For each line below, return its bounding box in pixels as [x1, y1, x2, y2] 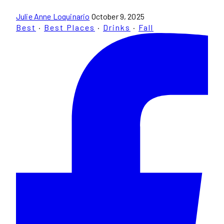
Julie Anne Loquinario [16, 11, 90, 21]
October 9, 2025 [91, 11, 144, 21]
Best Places [44, 22, 95, 32]
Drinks [103, 22, 130, 32]
